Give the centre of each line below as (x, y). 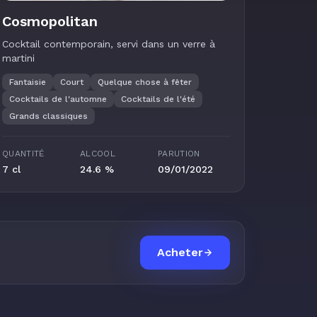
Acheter (180, 252)
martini (18, 58)
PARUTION (179, 154)
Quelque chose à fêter (145, 82)
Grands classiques (48, 116)
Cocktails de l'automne (58, 99)
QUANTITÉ (23, 154)
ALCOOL (98, 154)
